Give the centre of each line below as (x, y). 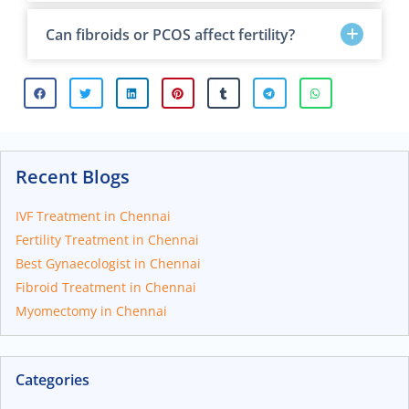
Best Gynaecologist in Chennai (108, 264)
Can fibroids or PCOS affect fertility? (170, 34)
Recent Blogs (73, 177)
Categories (52, 380)
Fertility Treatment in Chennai (107, 240)
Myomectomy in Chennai (91, 311)
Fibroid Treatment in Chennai (106, 288)
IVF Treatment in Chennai (93, 216)
